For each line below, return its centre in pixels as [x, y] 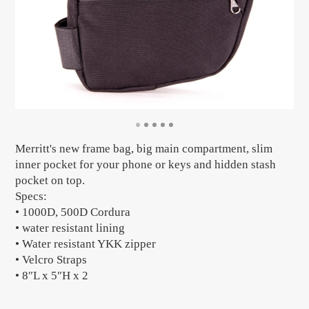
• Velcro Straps [51, 259]
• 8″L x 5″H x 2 [52, 275]
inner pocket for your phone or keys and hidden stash [146, 164]
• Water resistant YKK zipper [86, 243]
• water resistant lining [70, 228]
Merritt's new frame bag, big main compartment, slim [144, 148]
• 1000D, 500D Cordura [73, 212]
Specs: [31, 196]
